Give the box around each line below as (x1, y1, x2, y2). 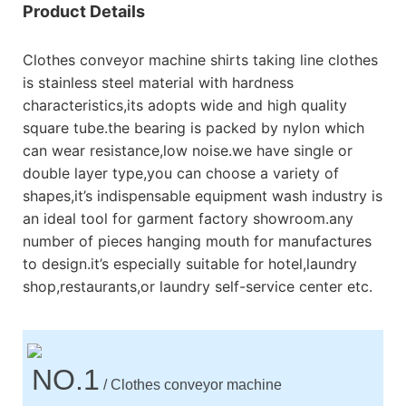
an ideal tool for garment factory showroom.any (23, 208, 353, 227)
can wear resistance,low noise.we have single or (23, 140, 353, 159)
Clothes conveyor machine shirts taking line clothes (23, 50, 378, 69)
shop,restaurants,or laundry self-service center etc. (23, 276, 372, 295)
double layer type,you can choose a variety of (23, 163, 339, 182)
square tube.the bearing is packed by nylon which (23, 118, 364, 137)
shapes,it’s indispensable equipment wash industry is (23, 186, 382, 205)
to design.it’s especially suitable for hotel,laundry (23, 254, 357, 273)
